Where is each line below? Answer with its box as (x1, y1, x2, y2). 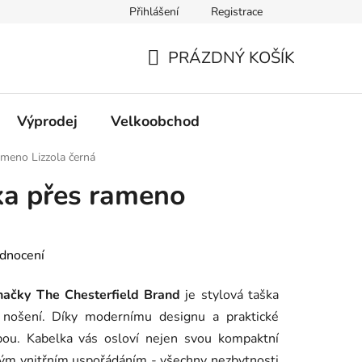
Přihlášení (129, 4, 179, 19)
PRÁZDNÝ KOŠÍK (168, 46, 295, 69)
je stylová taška (180, 285, 280, 304)
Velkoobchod (111, 111, 200, 131)
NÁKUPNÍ (146, 65, 220, 88)
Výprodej (17, 111, 78, 131)
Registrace (211, 4, 263, 19)
